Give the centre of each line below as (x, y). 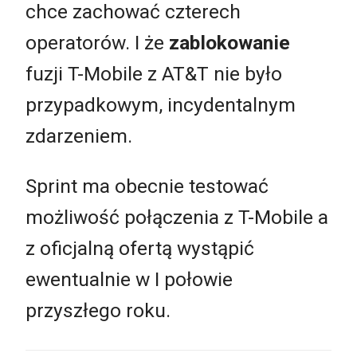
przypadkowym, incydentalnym (161, 104)
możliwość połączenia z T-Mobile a (177, 218)
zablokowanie (229, 42)
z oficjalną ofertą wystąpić (140, 249)
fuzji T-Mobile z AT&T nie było (154, 73)
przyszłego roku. (98, 311)
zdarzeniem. (79, 135)
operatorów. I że (97, 42)
